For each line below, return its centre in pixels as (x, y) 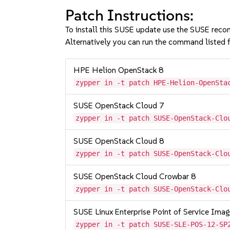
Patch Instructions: (130, 15)
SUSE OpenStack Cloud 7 (119, 106)
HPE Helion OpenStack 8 (119, 70)
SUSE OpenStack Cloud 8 (119, 141)
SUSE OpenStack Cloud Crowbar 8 (135, 176)
